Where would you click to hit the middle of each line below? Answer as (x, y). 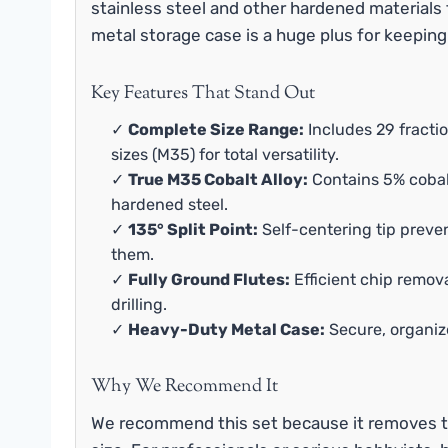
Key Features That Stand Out (203, 93)
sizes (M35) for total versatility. (225, 154)
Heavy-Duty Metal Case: (226, 329)
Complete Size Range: (216, 129)
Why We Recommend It (184, 386)
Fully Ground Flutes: (209, 279)
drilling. (139, 304)
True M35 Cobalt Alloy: (218, 179)
